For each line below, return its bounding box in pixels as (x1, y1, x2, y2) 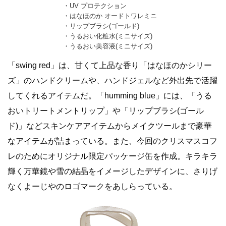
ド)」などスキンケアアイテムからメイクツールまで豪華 (8, 122, 212, 131)
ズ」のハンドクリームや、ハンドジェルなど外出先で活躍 (8, 76, 217, 85)
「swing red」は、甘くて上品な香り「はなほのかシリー (8, 61, 212, 70)
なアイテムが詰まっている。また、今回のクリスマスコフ (8, 137, 217, 146)
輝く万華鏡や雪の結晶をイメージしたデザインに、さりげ (8, 167, 217, 176)
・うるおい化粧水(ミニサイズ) (63, 32, 152, 40)
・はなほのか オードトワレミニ (63, 12, 157, 20)
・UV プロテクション (63, 2, 127, 10)
